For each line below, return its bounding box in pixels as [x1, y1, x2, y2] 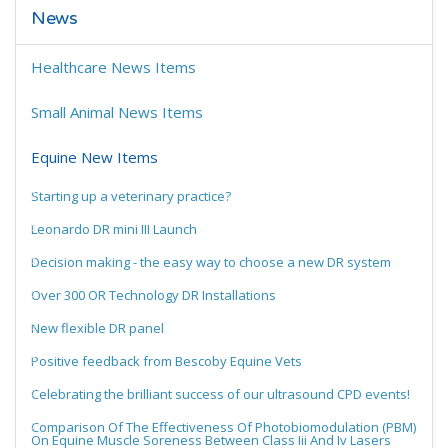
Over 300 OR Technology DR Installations [31, 286, 276, 305]
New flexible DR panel [31, 319, 164, 338]
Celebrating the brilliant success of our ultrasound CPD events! [31, 385, 410, 404]
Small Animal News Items [31, 102, 203, 123]
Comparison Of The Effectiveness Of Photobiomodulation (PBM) [31, 418, 416, 437]
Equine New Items [31, 147, 158, 168]
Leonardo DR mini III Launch [31, 220, 197, 239]
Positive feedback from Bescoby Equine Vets [31, 352, 302, 371]
